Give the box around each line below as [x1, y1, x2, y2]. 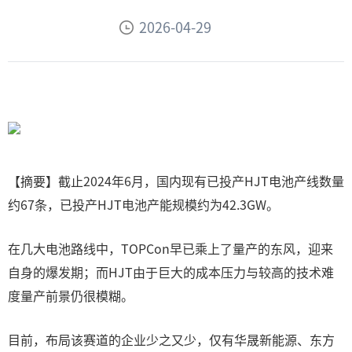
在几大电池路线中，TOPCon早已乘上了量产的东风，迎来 [8, 239, 333, 258]
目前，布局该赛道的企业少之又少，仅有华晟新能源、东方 [8, 330, 335, 349]
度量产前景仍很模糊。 [8, 286, 134, 305]
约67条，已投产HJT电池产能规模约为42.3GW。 [8, 195, 279, 214]
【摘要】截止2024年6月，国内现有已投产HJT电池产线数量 [8, 171, 344, 190]
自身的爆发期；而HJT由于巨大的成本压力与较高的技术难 [8, 262, 334, 281]
